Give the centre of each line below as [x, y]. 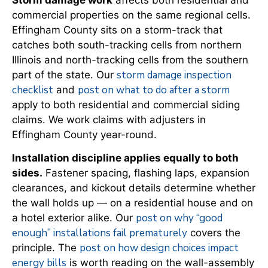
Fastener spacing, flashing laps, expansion [146, 173]
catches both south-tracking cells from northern [127, 45]
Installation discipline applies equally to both [125, 158]
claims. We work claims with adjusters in [109, 119]
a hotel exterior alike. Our [74, 217]
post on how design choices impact [159, 248]
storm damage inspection [174, 75]
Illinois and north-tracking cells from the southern [130, 60]
